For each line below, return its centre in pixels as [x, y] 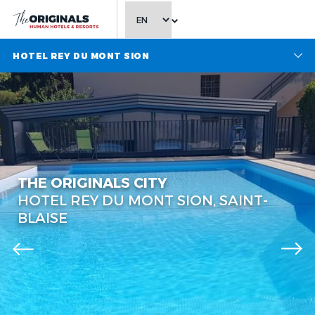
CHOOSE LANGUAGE [168, 24]
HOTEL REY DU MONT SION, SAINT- [143, 200]
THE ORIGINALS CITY [92, 182]
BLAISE [43, 217]
